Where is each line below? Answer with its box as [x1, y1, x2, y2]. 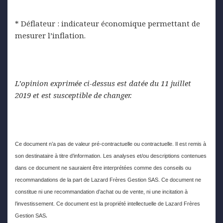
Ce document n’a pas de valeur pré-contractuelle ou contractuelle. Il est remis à [15, 140, 206, 147]
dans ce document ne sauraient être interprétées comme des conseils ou [15, 164, 191, 171]
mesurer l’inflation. [15, 30, 86, 40]
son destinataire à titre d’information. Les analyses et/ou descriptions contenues [15, 152, 207, 159]
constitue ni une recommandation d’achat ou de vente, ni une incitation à [15, 188, 188, 195]
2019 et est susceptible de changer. [15, 90, 132, 100]
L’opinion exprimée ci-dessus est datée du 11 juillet [15, 78, 191, 88]
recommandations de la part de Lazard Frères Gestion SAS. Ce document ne [15, 176, 201, 183]
